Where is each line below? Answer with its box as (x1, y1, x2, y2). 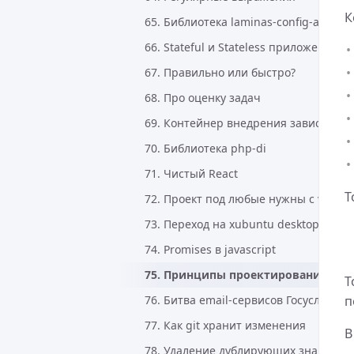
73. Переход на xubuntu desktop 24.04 (145, 217, 351, 232)
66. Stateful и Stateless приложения (145, 40, 338, 55)
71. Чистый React (145, 166, 238, 181)
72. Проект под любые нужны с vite (145, 191, 337, 206)
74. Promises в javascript (145, 242, 276, 257)
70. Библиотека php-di (145, 141, 266, 156)
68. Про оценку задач (145, 90, 261, 105)
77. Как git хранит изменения (145, 318, 306, 333)
